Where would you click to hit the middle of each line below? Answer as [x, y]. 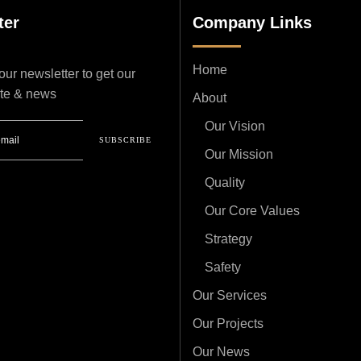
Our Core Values [252, 210]
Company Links [252, 22]
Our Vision [235, 126]
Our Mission [239, 154]
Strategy [228, 239]
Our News [221, 351]
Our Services [230, 295]
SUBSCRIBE [125, 140]
